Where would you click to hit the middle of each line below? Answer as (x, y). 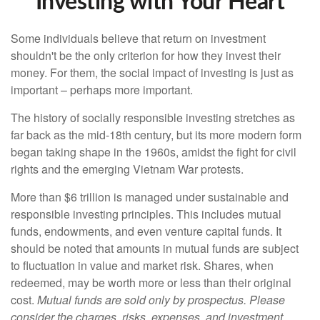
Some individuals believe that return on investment (138, 38)
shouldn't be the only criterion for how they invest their (146, 55)
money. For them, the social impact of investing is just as (152, 72)
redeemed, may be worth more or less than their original (151, 282)
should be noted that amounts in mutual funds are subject (155, 248)
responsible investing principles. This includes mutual (146, 214)
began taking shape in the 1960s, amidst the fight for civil (154, 152)
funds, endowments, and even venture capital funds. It (146, 231)
